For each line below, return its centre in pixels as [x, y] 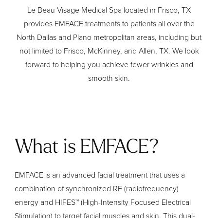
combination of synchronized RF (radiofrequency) [97, 188]
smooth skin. [109, 78]
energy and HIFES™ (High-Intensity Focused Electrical [103, 202]
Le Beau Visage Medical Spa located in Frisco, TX [109, 10]
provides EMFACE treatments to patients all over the [109, 24]
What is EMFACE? [87, 148]
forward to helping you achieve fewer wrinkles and [109, 65]
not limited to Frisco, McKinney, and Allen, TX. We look [109, 51]
